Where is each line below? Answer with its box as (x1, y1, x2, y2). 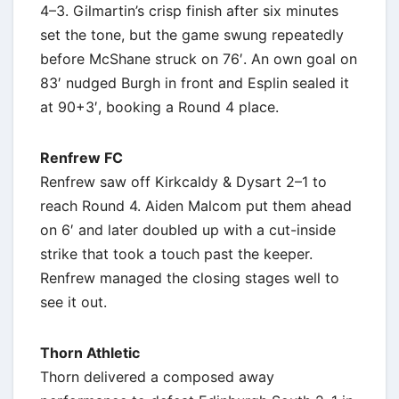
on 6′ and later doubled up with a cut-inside (40, 220, 336, 239)
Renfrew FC (40, 148, 123, 167)
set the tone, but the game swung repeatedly (40, 25, 344, 44)
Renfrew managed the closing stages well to (40, 268, 339, 287)
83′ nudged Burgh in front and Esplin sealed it (40, 73, 349, 92)
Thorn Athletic (40, 343, 140, 362)
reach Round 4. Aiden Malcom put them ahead (40, 196, 352, 215)
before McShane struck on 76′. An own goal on (40, 49, 357, 68)
